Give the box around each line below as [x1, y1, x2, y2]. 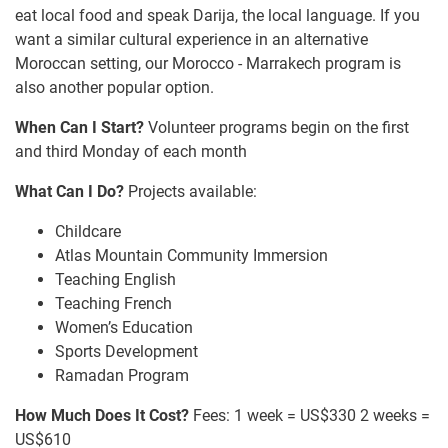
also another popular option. [15, 77, 214, 97]
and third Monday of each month [15, 141, 247, 161]
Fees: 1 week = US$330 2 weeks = [189, 405, 430, 425]
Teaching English [55, 269, 176, 289]
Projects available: [124, 181, 257, 201]
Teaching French [55, 293, 172, 313]
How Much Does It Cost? [15, 405, 189, 425]
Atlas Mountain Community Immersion [55, 245, 328, 265]
